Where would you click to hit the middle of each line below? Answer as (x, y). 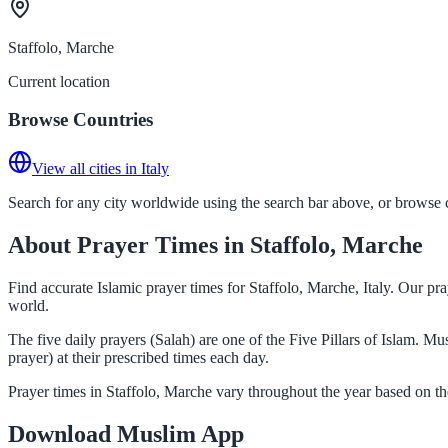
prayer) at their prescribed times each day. (138, 357)
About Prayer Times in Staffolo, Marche (215, 244)
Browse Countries (80, 120)
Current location (59, 81)
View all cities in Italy (100, 168)
